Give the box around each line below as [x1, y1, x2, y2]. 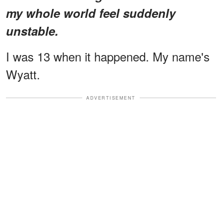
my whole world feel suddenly [6, 4, 175, 21]
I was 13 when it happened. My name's [6, 47, 210, 65]
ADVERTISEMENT [86, 94, 136, 101]
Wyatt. [6, 65, 40, 83]
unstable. [6, 22, 58, 39]
